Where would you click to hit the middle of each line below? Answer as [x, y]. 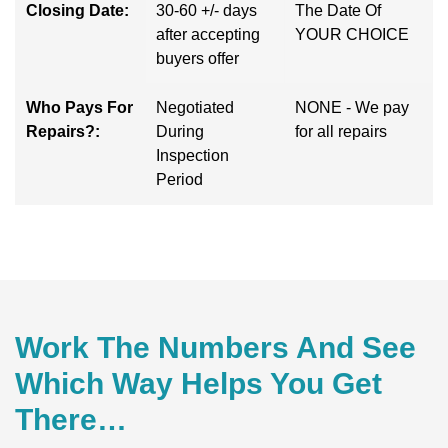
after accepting [208, 34]
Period [179, 179]
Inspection [192, 155]
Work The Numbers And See [215, 347]
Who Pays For [79, 107]
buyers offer [197, 58]
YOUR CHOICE [352, 34]
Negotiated [195, 107]
